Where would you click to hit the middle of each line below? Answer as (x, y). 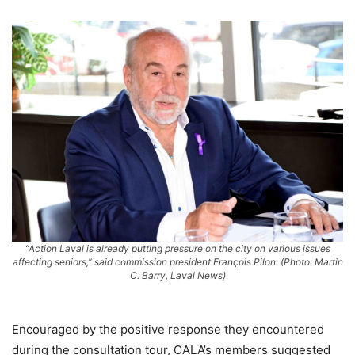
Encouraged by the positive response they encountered (168, 329)
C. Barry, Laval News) (177, 275)
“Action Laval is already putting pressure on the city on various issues (177, 248)
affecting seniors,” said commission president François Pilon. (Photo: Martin (177, 261)
